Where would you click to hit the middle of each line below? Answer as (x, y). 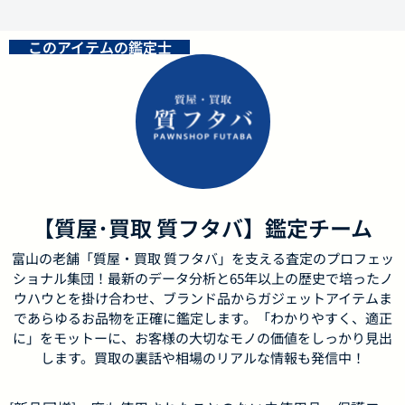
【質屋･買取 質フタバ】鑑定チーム (202, 228)
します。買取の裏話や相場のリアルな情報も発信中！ (202, 358)
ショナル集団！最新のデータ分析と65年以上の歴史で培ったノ (202, 278)
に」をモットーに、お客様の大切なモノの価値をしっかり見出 (202, 338)
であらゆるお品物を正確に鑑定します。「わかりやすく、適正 (202, 318)
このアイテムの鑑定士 (99, 47)
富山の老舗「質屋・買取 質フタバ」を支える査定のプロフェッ (202, 259)
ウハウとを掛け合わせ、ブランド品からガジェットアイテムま (202, 298)
